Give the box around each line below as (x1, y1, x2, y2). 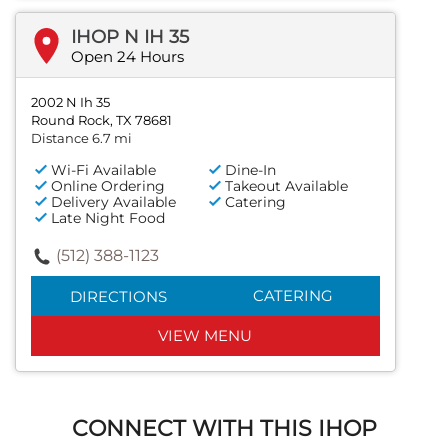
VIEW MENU (158, 326, 253, 346)
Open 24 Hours (71, 47, 184, 67)
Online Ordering (51, 177, 165, 196)
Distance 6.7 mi (31, 130, 132, 147)
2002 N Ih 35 (31, 94, 110, 111)
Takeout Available (225, 177, 349, 196)
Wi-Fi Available (51, 161, 156, 180)
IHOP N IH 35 (71, 26, 189, 49)
